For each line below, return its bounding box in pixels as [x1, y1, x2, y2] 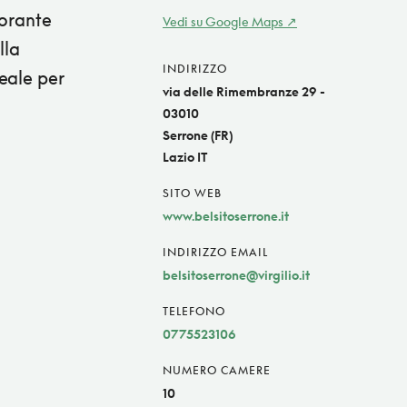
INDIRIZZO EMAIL [163, 245, 268, 260]
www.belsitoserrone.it [163, 208, 289, 224]
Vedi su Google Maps [163, 14, 283, 30]
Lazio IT [163, 149, 208, 165]
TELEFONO [163, 304, 225, 319]
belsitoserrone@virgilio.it [163, 267, 310, 283]
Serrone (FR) [163, 127, 233, 144]
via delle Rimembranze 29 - [163, 84, 325, 100]
